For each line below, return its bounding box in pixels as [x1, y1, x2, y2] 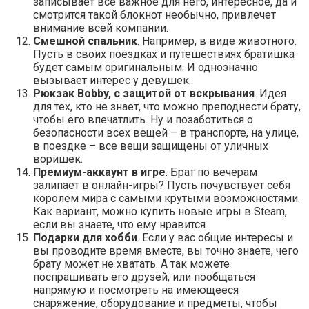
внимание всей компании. [33, 21, 168, 34]
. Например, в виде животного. [137, 34, 297, 48]
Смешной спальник [33, 34, 137, 48]
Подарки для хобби [33, 231, 137, 244]
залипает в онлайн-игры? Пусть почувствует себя [33, 179, 290, 192]
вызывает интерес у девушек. [33, 74, 191, 87]
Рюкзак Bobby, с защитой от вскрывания [33, 87, 255, 100]
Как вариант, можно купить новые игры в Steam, [33, 205, 287, 218]
